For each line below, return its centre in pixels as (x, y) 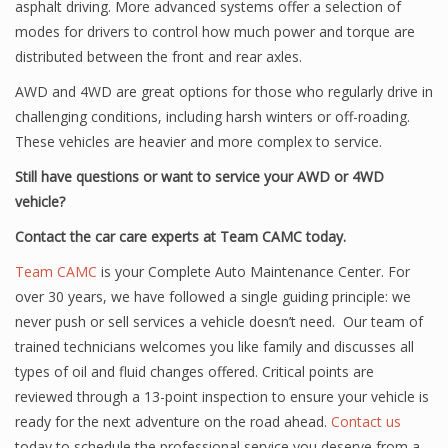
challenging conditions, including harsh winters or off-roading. (212, 116)
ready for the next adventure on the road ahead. (173, 421)
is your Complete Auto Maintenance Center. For (253, 271)
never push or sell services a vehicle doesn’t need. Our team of (219, 321)
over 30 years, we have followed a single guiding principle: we (213, 296)
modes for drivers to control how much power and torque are (215, 31)
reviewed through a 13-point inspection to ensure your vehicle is (222, 396)
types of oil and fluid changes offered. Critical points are (194, 371)
